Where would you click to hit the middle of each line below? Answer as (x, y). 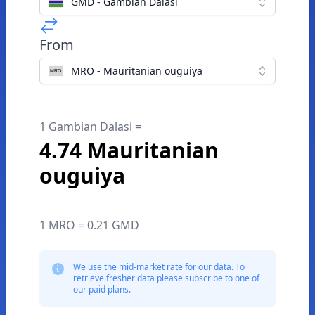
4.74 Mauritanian (129, 150)
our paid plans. (102, 289)
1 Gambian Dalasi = (90, 127)
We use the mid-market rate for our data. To (159, 267)
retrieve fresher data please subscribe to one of (166, 278)
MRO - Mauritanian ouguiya (137, 71)
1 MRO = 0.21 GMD (89, 225)
